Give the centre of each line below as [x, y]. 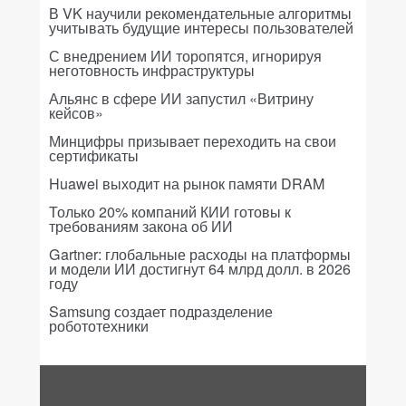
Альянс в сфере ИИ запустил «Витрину [181, 98]
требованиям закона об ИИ [141, 226]
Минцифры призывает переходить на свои [193, 141]
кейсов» [76, 113]
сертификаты [94, 155]
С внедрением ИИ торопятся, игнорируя [185, 56]
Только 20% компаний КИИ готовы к [170, 212]
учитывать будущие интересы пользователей [201, 28]
